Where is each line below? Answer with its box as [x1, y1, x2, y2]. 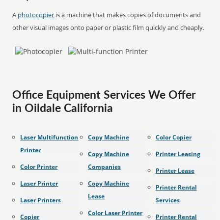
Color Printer [20, 163, 58, 171]
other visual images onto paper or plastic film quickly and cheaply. [12, 23, 205, 32]
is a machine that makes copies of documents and [54, 10, 201, 19]
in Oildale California [12, 103, 113, 114]
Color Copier [155, 133, 192, 141]
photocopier [18, 10, 55, 19]
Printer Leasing [155, 150, 200, 158]
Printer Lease [155, 166, 194, 175]
